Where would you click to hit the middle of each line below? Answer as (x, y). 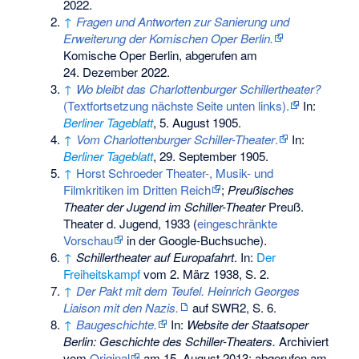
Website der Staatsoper (248, 324)
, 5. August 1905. (198, 122)
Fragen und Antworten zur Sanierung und (183, 21)
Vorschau (89, 240)
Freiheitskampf (102, 273)
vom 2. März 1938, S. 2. (205, 273)
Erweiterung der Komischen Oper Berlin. (169, 38)
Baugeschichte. (117, 324)
